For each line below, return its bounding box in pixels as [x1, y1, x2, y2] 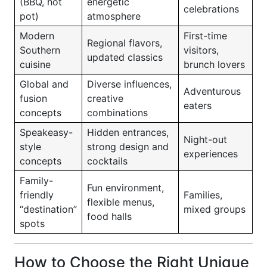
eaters [184, 100, 212, 111]
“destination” [20, 203, 77, 215]
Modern [20, 30, 54, 42]
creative [87, 92, 123, 104]
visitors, [184, 44, 219, 56]
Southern [20, 44, 60, 56]
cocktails [87, 155, 128, 167]
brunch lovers [184, 58, 245, 70]
